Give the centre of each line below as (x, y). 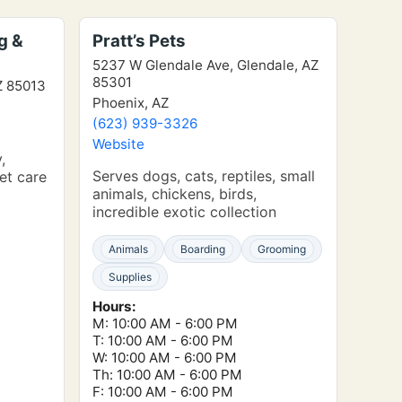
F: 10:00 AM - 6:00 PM (163, 392)
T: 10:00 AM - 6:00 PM (163, 341)
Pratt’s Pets (139, 41)
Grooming (282, 249)
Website (118, 144)
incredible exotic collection (184, 212)
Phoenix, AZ (131, 103)
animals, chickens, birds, (175, 194)
